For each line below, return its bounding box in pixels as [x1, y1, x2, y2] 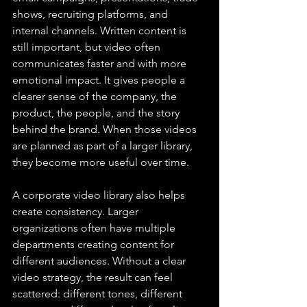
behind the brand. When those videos [12, 122, 199, 136]
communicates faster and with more [12, 56, 189, 70]
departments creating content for [12, 237, 177, 251]
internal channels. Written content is [12, 23, 189, 37]
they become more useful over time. [12, 155, 189, 169]
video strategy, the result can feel [12, 270, 175, 284]
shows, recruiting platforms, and [12, 7, 171, 21]
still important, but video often [12, 40, 163, 53]
